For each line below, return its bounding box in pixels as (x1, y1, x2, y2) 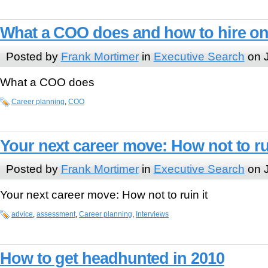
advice (11, 209, 33, 218)
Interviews (136, 209, 169, 218)
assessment (36, 209, 75, 218)
